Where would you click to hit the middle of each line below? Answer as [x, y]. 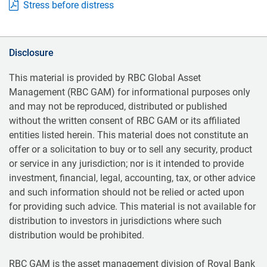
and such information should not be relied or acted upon [127, 192]
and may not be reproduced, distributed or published [118, 106]
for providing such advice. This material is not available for [132, 206]
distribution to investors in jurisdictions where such [115, 221]
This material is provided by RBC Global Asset [105, 77]
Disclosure [31, 52]
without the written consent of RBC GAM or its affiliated [125, 120]
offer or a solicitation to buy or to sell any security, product [131, 149]
